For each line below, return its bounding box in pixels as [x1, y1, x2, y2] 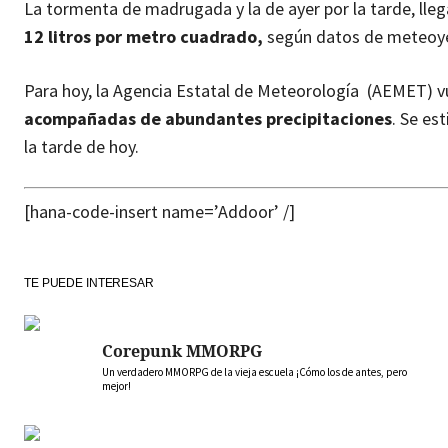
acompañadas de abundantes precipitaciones [24, 107, 392, 131]
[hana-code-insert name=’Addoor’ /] [24, 200, 295, 224]
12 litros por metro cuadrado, [24, 25, 263, 49]
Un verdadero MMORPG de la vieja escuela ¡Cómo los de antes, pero [102, 365, 407, 380]
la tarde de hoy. [24, 135, 139, 159]
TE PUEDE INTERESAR [24, 276, 154, 291]
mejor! [102, 379, 131, 394]
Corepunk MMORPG [102, 340, 262, 363]
